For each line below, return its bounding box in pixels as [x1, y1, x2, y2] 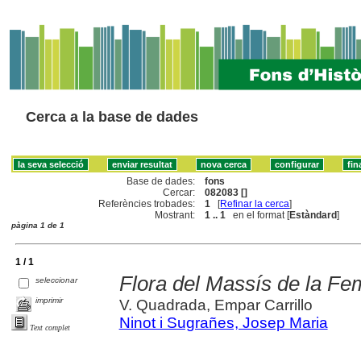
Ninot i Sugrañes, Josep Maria [118, 313, 328, 331]
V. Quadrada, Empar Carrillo [118, 296, 313, 313]
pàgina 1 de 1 [11, 220, 64, 230]
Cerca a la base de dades [26, 109, 198, 125]
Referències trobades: [98, 197, 196, 210]
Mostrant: [155, 209, 196, 221]
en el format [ [226, 209, 290, 221]
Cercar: [163, 186, 196, 198]
